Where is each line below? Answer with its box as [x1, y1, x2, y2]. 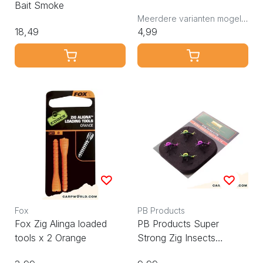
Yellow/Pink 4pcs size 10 [137, 245, 242, 258]
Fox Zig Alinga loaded [15, 217, 107, 230]
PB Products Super [137, 217, 219, 230]
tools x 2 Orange [15, 231, 86, 244]
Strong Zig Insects [137, 231, 215, 244]
